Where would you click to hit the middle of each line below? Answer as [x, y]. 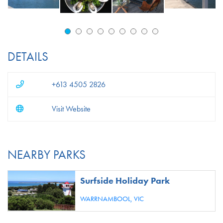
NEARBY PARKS [47, 155]
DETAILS [28, 57]
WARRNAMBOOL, [107, 199]
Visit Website [71, 109]
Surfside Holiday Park [125, 181]
